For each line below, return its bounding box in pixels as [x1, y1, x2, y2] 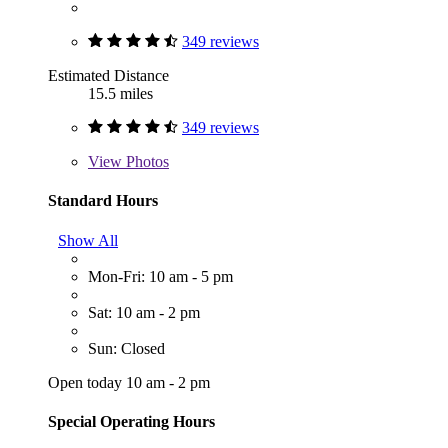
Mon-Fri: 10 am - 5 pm [88, 267, 233, 285]
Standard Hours [48, 192, 158, 210]
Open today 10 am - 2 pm [48, 373, 210, 391]
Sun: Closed [88, 339, 165, 357]
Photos [122, 153, 169, 171]
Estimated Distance [48, 67, 169, 85]
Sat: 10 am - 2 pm [88, 303, 200, 321]
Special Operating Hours [48, 412, 215, 430]
